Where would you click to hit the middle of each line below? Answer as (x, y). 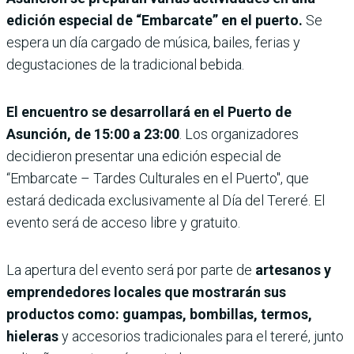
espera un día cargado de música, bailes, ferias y (153, 42)
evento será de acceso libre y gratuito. (123, 222)
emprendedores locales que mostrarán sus (146, 292)
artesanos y (292, 269)
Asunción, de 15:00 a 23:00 (93, 134)
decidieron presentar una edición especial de (144, 156)
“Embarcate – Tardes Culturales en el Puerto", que (158, 178)
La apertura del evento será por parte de (129, 269)
